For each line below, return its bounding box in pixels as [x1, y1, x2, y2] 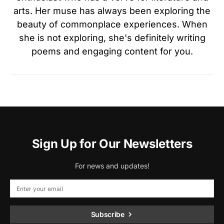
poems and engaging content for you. [31, 46, 193, 56]
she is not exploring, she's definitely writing [18, 32, 205, 43]
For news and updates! [74, 161, 149, 170]
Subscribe [90, 210, 124, 218]
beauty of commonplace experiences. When [16, 19, 207, 29]
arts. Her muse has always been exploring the [13, 5, 210, 16]
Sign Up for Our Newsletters [31, 136, 192, 151]
